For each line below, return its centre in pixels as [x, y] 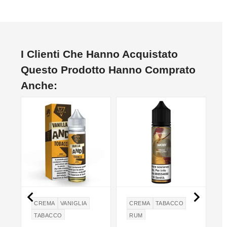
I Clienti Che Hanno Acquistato [99, 54]
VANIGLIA [73, 203]
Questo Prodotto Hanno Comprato [108, 70]
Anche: [39, 86]
